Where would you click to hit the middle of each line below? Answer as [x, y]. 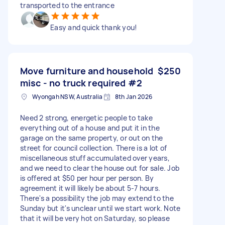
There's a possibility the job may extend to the [97, 198]
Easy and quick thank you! [94, 27]
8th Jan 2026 [134, 96]
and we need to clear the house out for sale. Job [100, 168]
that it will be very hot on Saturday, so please [95, 218]
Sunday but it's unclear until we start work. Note [100, 208]
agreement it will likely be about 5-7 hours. [90, 188]
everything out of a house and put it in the [90, 128]
